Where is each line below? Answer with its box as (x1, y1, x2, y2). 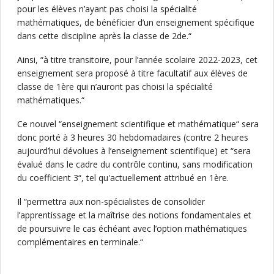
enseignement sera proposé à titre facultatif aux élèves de (17, 67, 248, 79)
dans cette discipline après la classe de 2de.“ (17, 30, 191, 42)
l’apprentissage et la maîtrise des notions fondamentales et (17, 209, 251, 221)
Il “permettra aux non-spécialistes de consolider (17, 196, 205, 207)
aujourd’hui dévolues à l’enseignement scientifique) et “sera (17, 145, 251, 157)
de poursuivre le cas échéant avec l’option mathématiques (17, 223, 247, 234)
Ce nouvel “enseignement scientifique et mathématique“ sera (17, 118, 259, 130)
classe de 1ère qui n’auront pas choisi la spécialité (17, 81, 213, 92)
